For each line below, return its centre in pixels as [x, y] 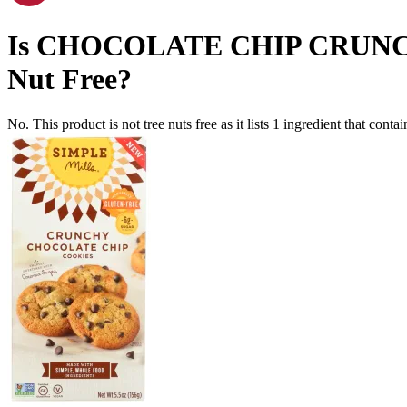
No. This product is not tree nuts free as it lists [140, 124]
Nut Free [62, 79]
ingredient [312, 124]
